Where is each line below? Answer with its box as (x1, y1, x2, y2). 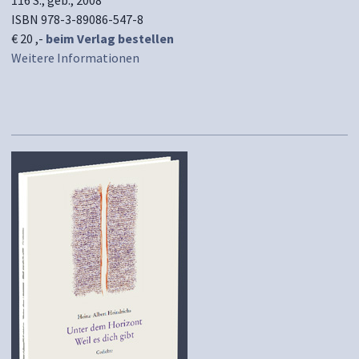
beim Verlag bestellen (46, 30, 174, 46)
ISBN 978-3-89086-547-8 (11, 11, 143, 27)
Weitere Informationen (11, 50, 139, 66)
